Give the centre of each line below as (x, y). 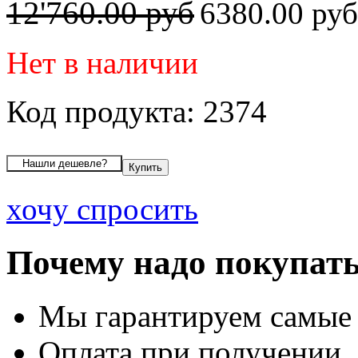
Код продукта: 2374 (137, 111)
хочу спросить (102, 209)
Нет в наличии (102, 62)
